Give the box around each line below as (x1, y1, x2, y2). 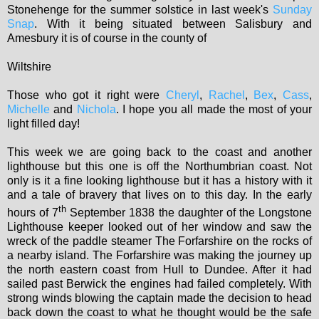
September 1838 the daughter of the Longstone (66, 206, 313, 219)
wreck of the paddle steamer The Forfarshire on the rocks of (7, 234, 312, 247)
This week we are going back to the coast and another (7, 146, 312, 159)
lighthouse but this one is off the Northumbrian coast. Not (7, 160, 312, 173)
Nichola (76, 103, 116, 116)
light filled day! (7, 117, 80, 130)
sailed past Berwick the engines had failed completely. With (7, 277, 312, 290)
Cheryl (166, 89, 199, 102)
